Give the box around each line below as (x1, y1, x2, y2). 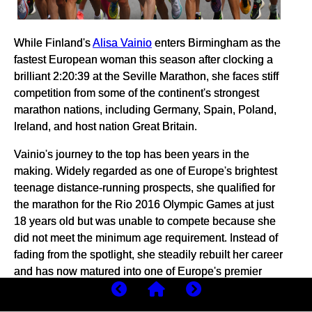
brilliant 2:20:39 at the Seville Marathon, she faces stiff (14, 69, 279, 82)
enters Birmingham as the (152, 36, 281, 49)
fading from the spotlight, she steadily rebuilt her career (14, 247, 283, 260)
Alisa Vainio (93, 36, 152, 49)
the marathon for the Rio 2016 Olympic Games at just (14, 197, 274, 210)
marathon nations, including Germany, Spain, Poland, (14, 102, 276, 116)
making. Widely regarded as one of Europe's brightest (14, 164, 277, 177)
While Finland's (14, 36, 93, 49)
